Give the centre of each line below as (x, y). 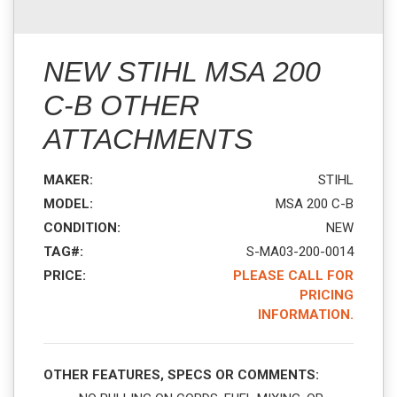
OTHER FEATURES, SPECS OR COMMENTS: (181, 374)
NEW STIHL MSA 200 (182, 71)
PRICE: (65, 275)
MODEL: (68, 203)
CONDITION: (82, 227)
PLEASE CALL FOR (293, 275)
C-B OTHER (121, 105)
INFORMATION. (306, 314)
